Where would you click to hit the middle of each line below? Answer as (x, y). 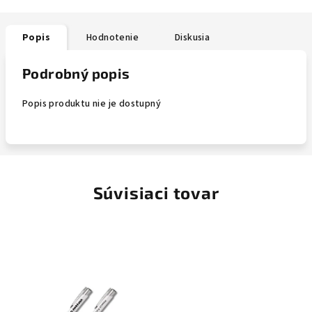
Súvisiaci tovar (156, 193)
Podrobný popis (76, 73)
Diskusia (193, 38)
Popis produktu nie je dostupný (92, 104)
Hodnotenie (112, 38)
